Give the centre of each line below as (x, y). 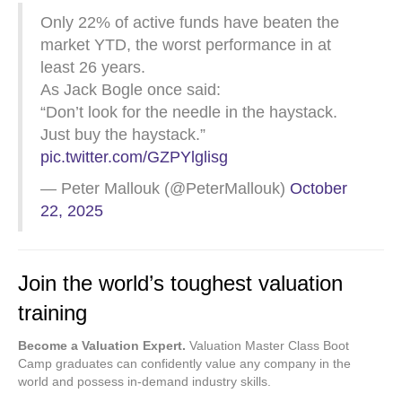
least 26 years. (93, 67)
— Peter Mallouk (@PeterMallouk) (165, 188)
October (319, 188)
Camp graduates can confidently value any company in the (184, 363)
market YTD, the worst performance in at (186, 45)
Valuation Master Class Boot (267, 345)
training (52, 313)
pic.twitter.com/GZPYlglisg (134, 157)
